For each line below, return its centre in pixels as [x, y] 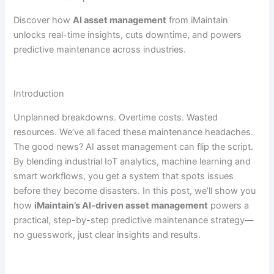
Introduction [39, 94]
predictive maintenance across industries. [100, 50]
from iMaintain [198, 20]
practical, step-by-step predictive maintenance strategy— [134, 220]
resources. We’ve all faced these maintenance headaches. [134, 132]
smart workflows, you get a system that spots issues [124, 176]
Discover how [43, 20]
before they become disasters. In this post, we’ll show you [135, 191]
